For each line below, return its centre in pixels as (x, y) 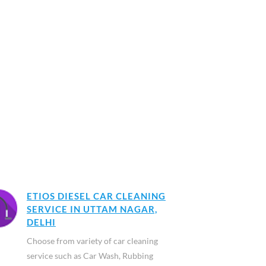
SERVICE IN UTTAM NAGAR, (92, 209)
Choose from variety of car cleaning (92, 241)
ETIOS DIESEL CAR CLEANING (96, 196)
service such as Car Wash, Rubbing (90, 256)
